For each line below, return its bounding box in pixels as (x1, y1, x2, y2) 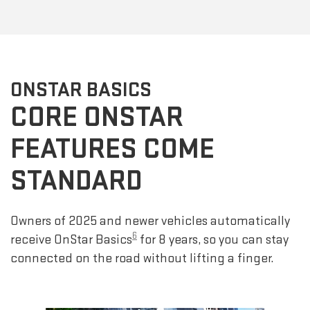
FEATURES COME (10, 131, 215, 167)
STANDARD (10, 163, 143, 199)
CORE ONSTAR (10, 99, 183, 135)
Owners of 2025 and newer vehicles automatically (10, 212, 290, 229)
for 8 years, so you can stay (137, 231, 289, 248)
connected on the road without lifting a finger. (10, 250, 274, 266)
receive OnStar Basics (10, 231, 132, 248)
